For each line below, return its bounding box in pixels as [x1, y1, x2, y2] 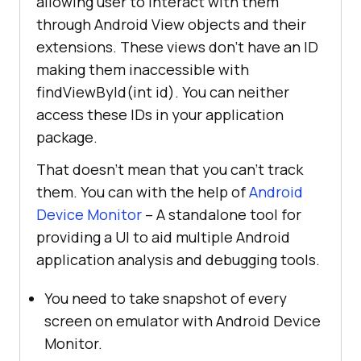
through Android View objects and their [36, 15, 306, 35]
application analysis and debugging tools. [36, 250, 320, 270]
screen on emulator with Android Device [44, 311, 321, 331]
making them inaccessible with [36, 60, 249, 80]
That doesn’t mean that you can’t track [36, 160, 303, 180]
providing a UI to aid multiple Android [36, 227, 290, 247]
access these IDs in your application [36, 105, 284, 125]
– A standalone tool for [142, 205, 301, 225]
